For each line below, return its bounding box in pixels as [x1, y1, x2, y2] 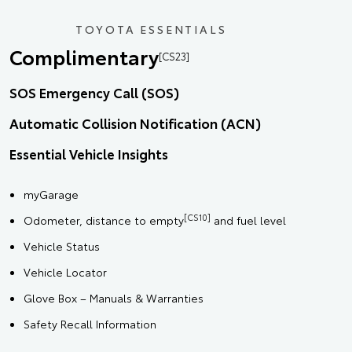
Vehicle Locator [24, 264, 107, 280]
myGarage [24, 186, 79, 203]
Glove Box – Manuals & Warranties [24, 290, 203, 306]
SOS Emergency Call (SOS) [9, 82, 179, 102]
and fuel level [211, 212, 286, 229]
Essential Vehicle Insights [9, 144, 168, 163]
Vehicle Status [24, 238, 100, 255]
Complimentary [9, 42, 159, 71]
